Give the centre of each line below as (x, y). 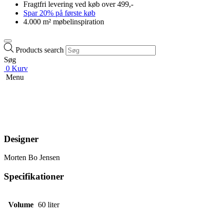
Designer (21, 139)
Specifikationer (34, 177)
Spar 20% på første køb (59, 13)
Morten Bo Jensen (32, 158)
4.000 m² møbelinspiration (64, 22)
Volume (21, 204)
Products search (40, 50)
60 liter (49, 204)
